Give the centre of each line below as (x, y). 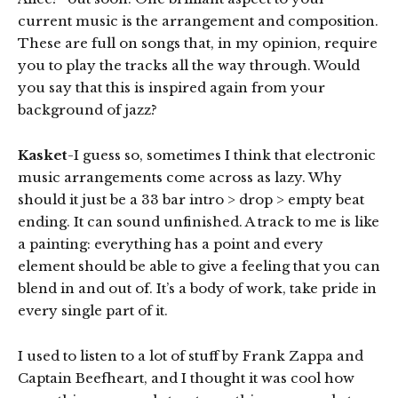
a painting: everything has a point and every (171, 243)
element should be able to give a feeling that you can (199, 266)
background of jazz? (88, 109)
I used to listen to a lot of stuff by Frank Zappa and (191, 355)
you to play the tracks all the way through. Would (189, 65)
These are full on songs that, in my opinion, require (198, 43)
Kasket (43, 155)
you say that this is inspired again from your (171, 87)
